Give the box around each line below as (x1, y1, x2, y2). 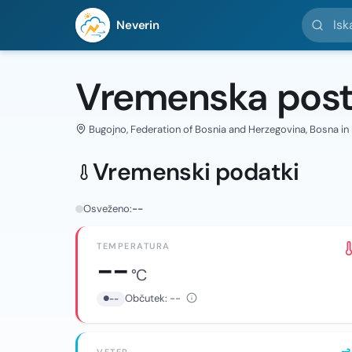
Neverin (116, 16, 159, 33)
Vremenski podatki (93, 156, 299, 187)
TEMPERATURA (97, 240, 170, 251)
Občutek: (125, 291, 170, 305)
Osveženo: (83, 202, 132, 215)
